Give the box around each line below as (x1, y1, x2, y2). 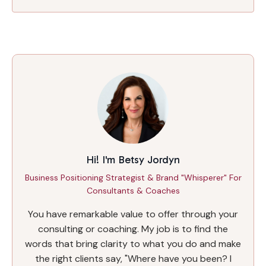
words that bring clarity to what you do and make (25, 237, 241, 250)
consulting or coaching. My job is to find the (38, 222, 228, 235)
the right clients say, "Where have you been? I (34, 252, 232, 265)
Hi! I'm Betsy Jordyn (86, 153, 180, 166)
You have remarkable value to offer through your (28, 207, 238, 220)
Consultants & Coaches (86, 185, 180, 196)
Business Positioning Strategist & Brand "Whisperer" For (24, 172, 242, 183)
